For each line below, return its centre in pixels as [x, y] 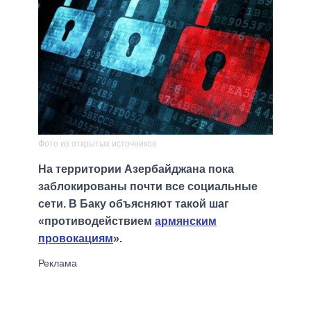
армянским [186, 221]
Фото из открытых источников [97, 144]
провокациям [76, 239]
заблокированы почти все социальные [148, 187]
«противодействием [96, 221]
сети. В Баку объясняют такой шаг [134, 204]
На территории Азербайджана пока [136, 169]
